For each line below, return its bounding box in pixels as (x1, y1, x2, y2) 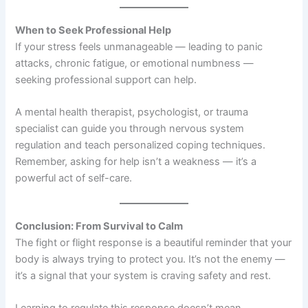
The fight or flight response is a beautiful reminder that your (15, 236, 292, 249)
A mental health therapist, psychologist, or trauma (15, 106, 249, 119)
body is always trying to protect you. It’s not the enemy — (15, 252, 286, 265)
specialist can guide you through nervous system (15, 122, 245, 135)
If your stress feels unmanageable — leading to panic (15, 40, 263, 53)
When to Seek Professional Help (15, 23, 172, 36)
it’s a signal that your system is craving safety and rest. (15, 269, 272, 282)
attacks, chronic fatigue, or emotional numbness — (15, 56, 254, 69)
